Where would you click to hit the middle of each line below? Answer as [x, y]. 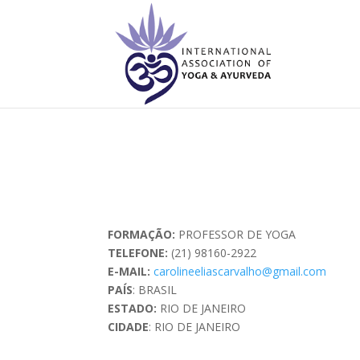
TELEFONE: [140, 253]
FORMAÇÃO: [142, 235]
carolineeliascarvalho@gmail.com [240, 272]
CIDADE [129, 327]
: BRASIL [155, 290]
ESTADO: [134, 309]
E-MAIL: [131, 272]
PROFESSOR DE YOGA [236, 235]
